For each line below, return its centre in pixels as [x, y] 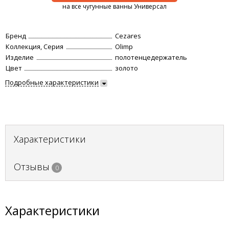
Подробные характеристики [52, 82]
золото [127, 68]
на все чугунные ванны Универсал [114, 6]
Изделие [20, 57]
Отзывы [32, 167]
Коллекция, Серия [35, 47]
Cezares [128, 36]
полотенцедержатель [151, 57]
